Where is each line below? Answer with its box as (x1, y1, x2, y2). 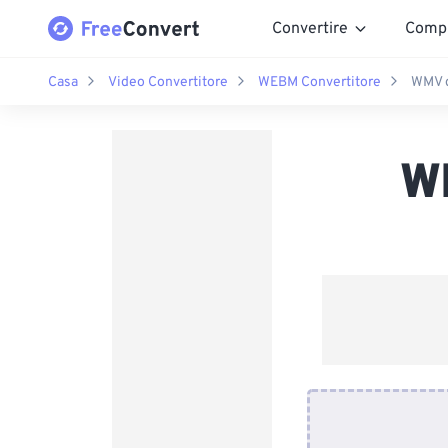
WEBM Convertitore (258, 73, 381, 91)
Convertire (272, 18, 348, 39)
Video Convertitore (108, 73, 228, 91)
